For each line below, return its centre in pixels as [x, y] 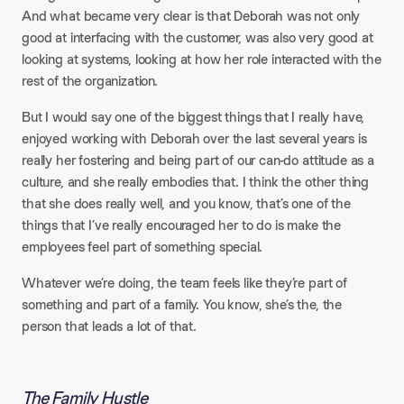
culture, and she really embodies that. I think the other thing [196, 182]
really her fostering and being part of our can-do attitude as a [198, 160]
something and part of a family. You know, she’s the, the [182, 304]
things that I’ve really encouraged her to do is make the [182, 225]
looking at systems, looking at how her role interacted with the [202, 59]
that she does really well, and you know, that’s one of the [186, 203]
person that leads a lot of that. [109, 326]
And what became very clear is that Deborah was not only [191, 16]
